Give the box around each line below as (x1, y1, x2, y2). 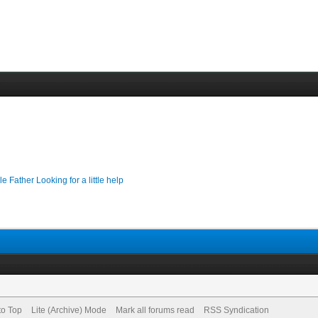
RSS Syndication (203, 305, 269, 315)
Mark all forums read (115, 305, 194, 315)
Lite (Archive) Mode (31, 305, 106, 315)
